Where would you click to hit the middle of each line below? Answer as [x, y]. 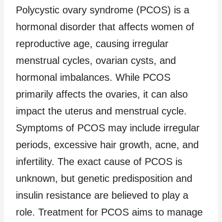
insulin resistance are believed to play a [102, 195]
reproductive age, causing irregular [92, 43]
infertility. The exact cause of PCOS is [99, 161]
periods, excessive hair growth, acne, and [107, 144]
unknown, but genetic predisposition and [104, 178]
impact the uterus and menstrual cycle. [101, 111]
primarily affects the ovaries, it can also [102, 94]
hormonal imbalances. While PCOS [93, 77]
